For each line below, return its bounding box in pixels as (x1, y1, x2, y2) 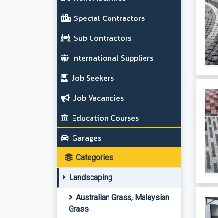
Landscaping (67, 173, 112, 182)
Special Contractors (72, 12, 145, 24)
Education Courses (70, 112, 139, 124)
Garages (70, 132, 101, 144)
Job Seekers (69, 72, 114, 84)
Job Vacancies (71, 92, 124, 104)
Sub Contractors (72, 32, 131, 44)
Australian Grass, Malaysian (74, 193, 169, 202)
